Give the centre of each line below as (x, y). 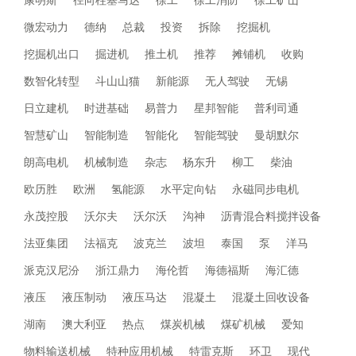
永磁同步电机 (265, 189)
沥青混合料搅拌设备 (271, 216)
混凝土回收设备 (271, 297)
